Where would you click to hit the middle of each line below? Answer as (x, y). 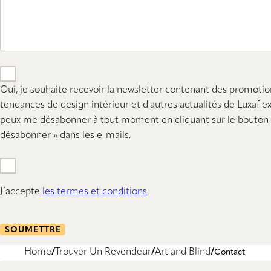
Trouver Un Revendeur (103, 253)
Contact (230, 253)
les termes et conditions (95, 192)
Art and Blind (183, 253)
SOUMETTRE (33, 230)
